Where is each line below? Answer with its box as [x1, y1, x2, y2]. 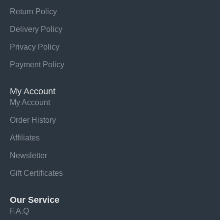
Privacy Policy [10, 43, 59, 51]
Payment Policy [10, 60, 64, 69]
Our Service [10, 195, 59, 205]
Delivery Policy [10, 25, 62, 33]
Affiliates [10, 134, 40, 142]
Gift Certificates [10, 169, 63, 177]
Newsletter [10, 151, 47, 160]
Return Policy [10, 7, 57, 16]
